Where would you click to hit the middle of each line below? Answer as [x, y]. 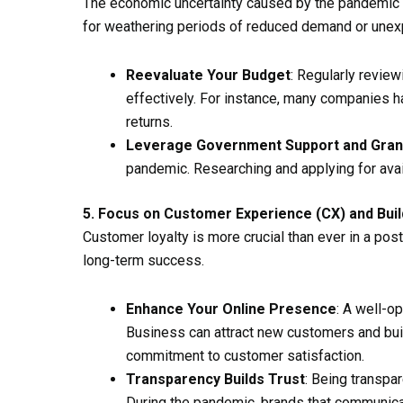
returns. [149, 121]
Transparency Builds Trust [215, 379]
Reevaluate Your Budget [208, 75]
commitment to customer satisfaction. [245, 355]
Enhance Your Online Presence [231, 309]
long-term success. [143, 260]
